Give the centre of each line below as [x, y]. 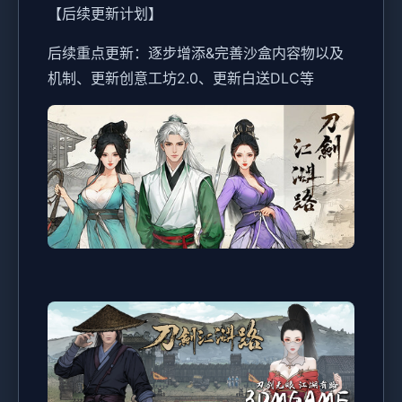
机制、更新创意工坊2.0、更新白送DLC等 [181, 79]
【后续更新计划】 [105, 14]
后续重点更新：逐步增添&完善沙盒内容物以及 [196, 53]
